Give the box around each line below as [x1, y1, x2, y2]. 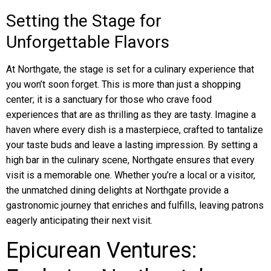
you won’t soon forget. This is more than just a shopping [6, 79, 241, 90]
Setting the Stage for [6, 11, 162, 31]
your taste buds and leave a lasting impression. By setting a [6, 139, 258, 151]
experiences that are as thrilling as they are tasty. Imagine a [6, 109, 256, 120]
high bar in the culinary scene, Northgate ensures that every [6, 154, 255, 166]
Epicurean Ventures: [6, 238, 197, 263]
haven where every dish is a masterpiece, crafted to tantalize [6, 124, 263, 135]
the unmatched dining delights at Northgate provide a [6, 184, 229, 196]
